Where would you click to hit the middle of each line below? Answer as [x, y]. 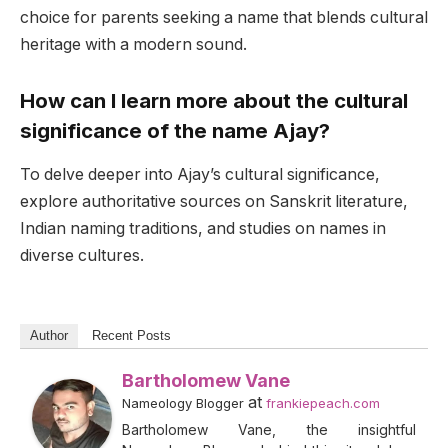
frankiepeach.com [323, 402]
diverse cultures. [82, 256]
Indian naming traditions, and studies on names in [203, 229]
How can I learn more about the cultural [214, 100]
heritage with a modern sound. [133, 45]
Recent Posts [131, 335]
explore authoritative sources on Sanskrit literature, [214, 202]
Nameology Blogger [183, 402]
